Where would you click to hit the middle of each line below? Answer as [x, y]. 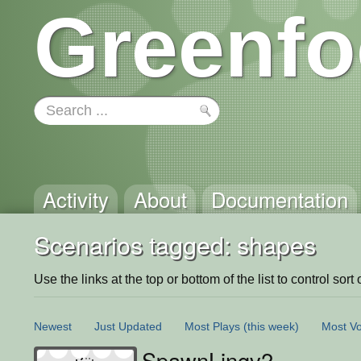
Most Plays [212, 326]
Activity [76, 199]
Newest [53, 326]
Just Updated [128, 326]
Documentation [279, 199]
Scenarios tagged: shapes [175, 244]
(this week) [271, 326]
